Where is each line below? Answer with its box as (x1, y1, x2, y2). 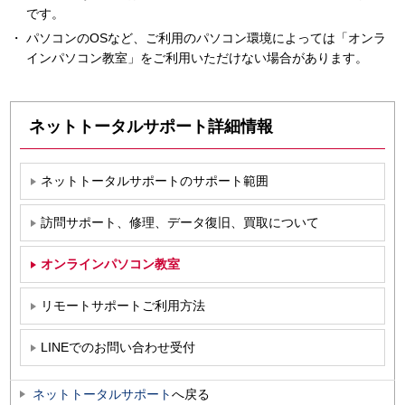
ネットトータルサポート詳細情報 (29, 118, 273, 136)
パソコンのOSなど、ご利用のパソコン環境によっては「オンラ (25, 31, 386, 45)
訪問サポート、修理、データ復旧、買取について (41, 215, 319, 231)
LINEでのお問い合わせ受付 (41, 340, 195, 355)
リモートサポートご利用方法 (41, 298, 205, 314)
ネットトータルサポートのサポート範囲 (41, 174, 268, 189)
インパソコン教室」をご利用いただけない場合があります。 (25, 51, 368, 65)
